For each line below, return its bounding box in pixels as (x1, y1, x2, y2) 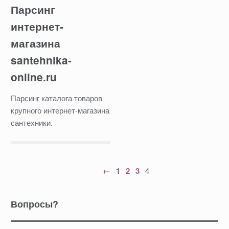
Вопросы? (10, 197, 58, 210)
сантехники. (10, 117, 53, 128)
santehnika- (10, 53, 72, 68)
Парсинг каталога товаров (10, 92, 102, 103)
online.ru (10, 70, 57, 85)
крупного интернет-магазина (10, 104, 109, 116)
